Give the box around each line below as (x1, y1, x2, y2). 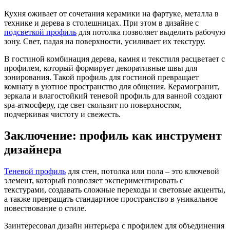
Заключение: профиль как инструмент (4, 129, 222, 143)
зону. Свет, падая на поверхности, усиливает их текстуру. (4, 36, 207, 46)
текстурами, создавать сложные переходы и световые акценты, (4, 185, 225, 195)
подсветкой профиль (4, 27, 76, 36)
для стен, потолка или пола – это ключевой (66, 167, 219, 176)
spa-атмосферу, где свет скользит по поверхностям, (4, 100, 182, 109)
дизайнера (4, 143, 62, 157)
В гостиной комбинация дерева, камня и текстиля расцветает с (4, 54, 225, 63)
